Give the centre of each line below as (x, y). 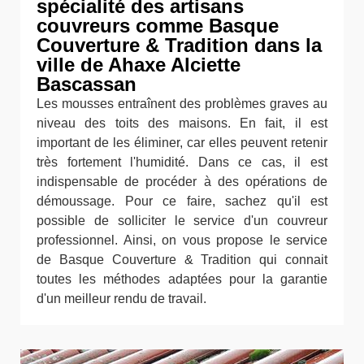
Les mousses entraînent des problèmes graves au (182, 104)
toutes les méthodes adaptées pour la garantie (182, 279)
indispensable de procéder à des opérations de (182, 182)
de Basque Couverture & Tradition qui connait (182, 260)
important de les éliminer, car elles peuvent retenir (182, 143)
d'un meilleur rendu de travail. (121, 299)
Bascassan (87, 84)
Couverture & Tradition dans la (179, 45)
